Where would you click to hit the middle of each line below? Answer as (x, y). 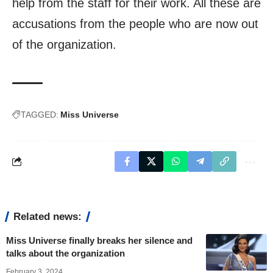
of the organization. (64, 44)
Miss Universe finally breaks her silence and (99, 240)
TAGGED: (40, 114)
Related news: (48, 216)
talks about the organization (66, 253)
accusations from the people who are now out (135, 23)
